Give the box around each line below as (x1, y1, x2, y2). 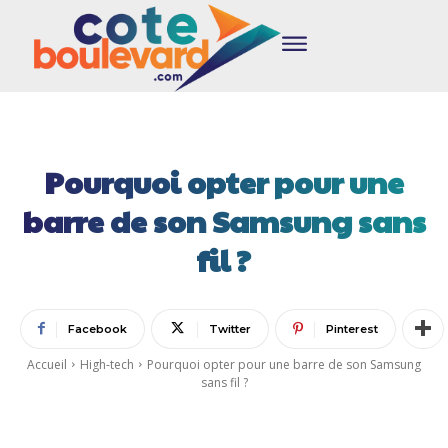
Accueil (27, 355, 67, 373)
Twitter (209, 321, 251, 336)
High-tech (80, 355, 134, 373)
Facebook (68, 321, 127, 336)
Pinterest (326, 321, 378, 336)
